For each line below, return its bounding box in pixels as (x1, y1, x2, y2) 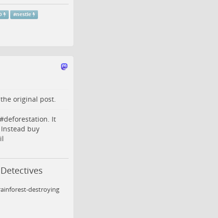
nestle (16, 11, 32, 18)
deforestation (3, 114, 48, 124)
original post (13, 94, 54, 104)
